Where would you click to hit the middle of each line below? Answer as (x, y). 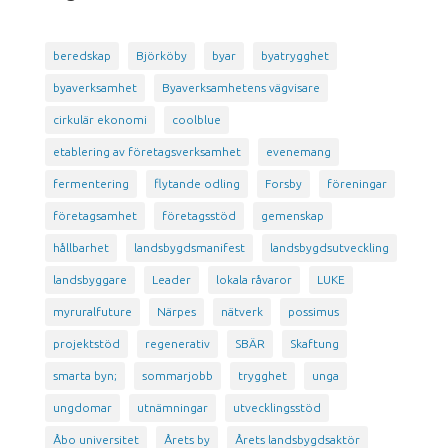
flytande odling (196, 183)
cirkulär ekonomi (99, 119)
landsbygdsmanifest (189, 247)
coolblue (196, 119)
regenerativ (177, 343)
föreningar (356, 183)
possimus (313, 311)
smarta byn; (84, 375)
